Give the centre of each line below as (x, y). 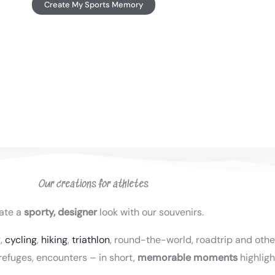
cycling (21, 239)
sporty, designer (60, 212)
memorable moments (187, 257)
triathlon (91, 239)
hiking (54, 239)
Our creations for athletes (93, 184)
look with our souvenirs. (150, 212)
